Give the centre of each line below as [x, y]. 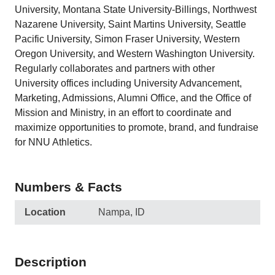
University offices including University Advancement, [128, 83]
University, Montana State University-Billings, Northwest [136, 10]
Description [51, 262]
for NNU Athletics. [53, 142]
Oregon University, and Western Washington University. [135, 54]
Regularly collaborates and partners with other [115, 68]
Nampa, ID [122, 212]
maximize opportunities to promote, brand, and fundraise [137, 127]
